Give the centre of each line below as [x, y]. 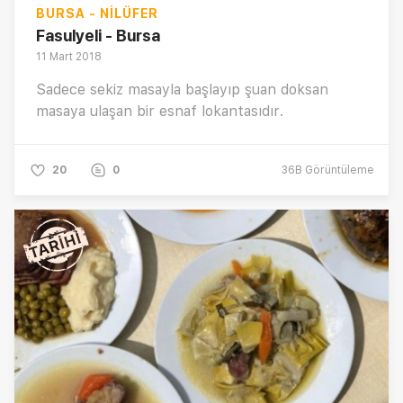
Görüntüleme [338, 170]
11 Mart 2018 [69, 57]
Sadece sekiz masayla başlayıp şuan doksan [182, 90]
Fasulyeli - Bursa [98, 36]
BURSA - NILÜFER [97, 14]
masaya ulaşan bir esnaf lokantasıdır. [160, 112]
